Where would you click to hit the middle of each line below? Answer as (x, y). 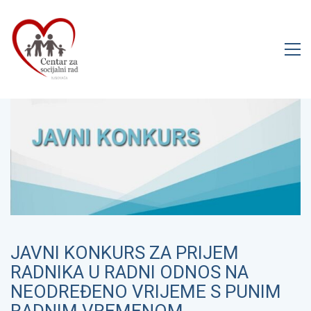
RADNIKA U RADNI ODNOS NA (129, 272)
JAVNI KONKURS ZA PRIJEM (125, 253)
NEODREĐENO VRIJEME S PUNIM (146, 292)
